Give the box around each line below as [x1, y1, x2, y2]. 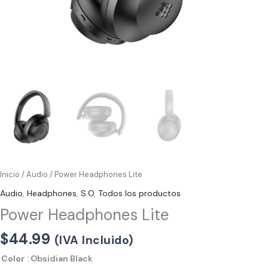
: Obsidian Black [27, 252, 93, 264]
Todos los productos [98, 187, 181, 199]
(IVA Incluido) [54, 232, 134, 248]
